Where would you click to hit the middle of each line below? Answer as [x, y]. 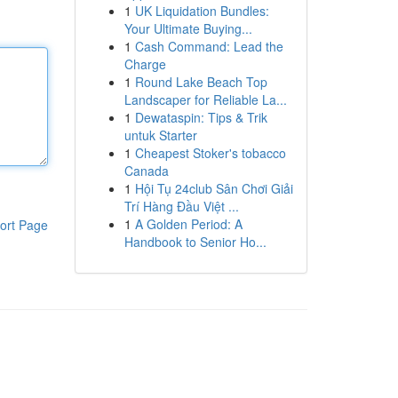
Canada [146, 171]
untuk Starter [160, 135]
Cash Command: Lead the [209, 46]
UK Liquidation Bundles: [202, 11]
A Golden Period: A [188, 224]
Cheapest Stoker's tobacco [210, 153]
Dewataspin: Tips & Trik [201, 117]
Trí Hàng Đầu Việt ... [181, 206]
